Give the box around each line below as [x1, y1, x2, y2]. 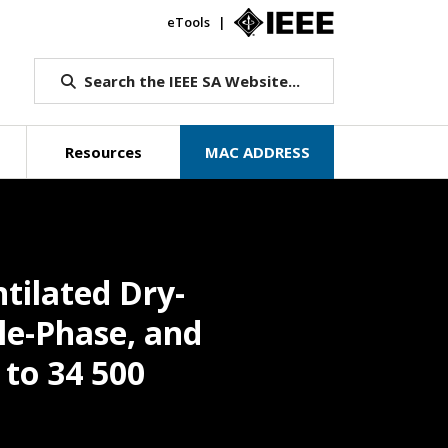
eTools [167, 13, 210, 31]
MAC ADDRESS [204, 142, 310, 162]
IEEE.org [334, 13, 385, 31]
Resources [65, 142, 143, 162]
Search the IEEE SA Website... [83, 71, 300, 91]
